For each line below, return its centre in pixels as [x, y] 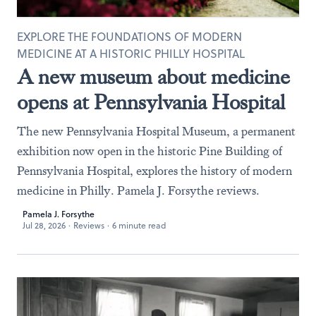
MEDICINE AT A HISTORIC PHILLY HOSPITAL [131, 54]
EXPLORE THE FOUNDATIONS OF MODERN [129, 37]
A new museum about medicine [153, 77]
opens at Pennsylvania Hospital [151, 103]
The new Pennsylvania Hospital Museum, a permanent [156, 131]
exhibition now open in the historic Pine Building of [150, 151]
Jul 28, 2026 [44, 225]
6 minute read [139, 225]
